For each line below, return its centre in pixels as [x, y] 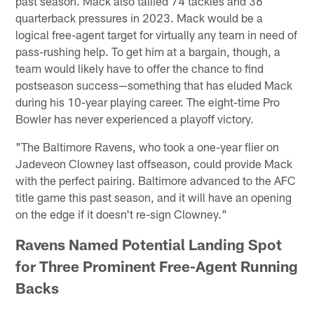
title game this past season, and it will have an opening [154, 197]
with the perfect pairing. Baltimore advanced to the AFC [156, 180]
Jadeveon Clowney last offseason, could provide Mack [154, 163]
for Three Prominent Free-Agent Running [157, 266]
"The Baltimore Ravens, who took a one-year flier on [148, 146]
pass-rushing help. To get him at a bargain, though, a [148, 51]
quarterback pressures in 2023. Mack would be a [139, 17]
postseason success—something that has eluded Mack [154, 84]
